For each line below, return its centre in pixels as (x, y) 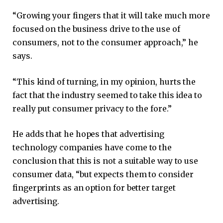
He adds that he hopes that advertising (88, 134)
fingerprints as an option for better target (94, 188)
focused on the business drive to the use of (96, 29)
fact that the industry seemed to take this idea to (108, 95)
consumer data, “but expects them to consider (103, 174)
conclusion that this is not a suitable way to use (106, 161)
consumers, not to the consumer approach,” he (105, 43)
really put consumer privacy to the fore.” (92, 108)
